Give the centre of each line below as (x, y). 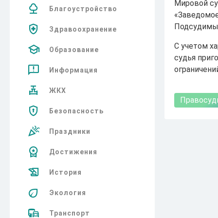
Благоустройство (83, 9)
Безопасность (76, 111)
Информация (73, 70)
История (65, 172)
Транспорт (70, 213)
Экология (68, 193)
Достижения (73, 152)
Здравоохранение (83, 29)
